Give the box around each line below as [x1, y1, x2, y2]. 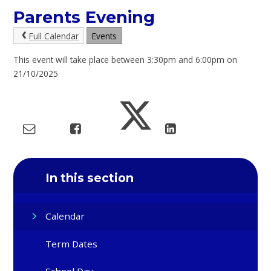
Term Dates [45, 237, 98, 250]
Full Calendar [28, 30, 79, 42]
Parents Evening [13, 7, 155, 27]
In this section [45, 170, 134, 185]
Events [91, 30, 117, 42]
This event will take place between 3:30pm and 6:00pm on [13, 54, 238, 66]
